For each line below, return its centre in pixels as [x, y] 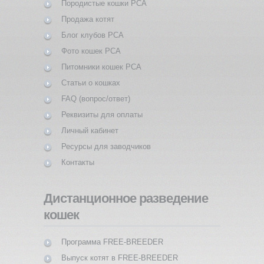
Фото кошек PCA [91, 51]
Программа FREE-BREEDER [112, 242]
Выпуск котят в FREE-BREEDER [120, 258]
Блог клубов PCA [93, 35]
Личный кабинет [90, 130]
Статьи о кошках [91, 82]
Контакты [78, 162]
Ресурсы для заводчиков [106, 146]
